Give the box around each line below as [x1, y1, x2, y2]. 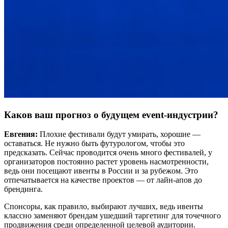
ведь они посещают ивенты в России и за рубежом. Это [4, 166, 198, 176]
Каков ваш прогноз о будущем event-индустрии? [4, 109, 218, 120]
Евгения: [4, 130, 40, 139]
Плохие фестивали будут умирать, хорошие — [40, 130, 201, 139]
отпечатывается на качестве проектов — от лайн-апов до [4, 176, 202, 185]
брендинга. [4, 185, 43, 194]
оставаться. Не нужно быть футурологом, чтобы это [4, 139, 185, 148]
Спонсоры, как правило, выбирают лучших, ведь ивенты [4, 202, 203, 211]
